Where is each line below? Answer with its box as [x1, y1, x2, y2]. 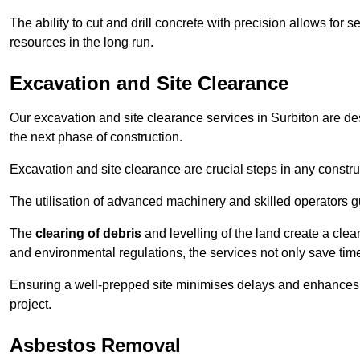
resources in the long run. [10, 35, 153, 50]
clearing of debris [35, 227, 141, 241]
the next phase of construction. [10, 130, 182, 145]
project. [10, 297, 51, 312]
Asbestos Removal [10, 334, 181, 357]
